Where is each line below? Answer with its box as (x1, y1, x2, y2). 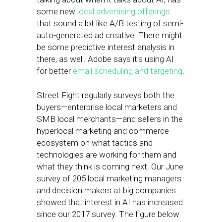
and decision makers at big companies (37, 185, 176, 195)
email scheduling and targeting (73, 66, 182, 76)
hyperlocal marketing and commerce (37, 126, 169, 136)
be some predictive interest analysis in (37, 42, 174, 52)
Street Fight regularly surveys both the (37, 90, 174, 100)
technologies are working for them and (37, 150, 176, 160)
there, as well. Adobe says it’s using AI (37, 54, 174, 64)
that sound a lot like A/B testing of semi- (37, 18, 183, 28)
